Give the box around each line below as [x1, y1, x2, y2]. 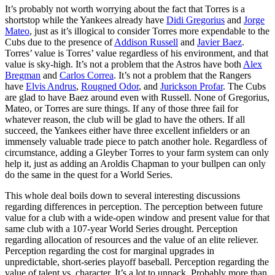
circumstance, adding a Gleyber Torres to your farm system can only [5, 147, 269, 158]
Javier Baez [197, 36, 242, 47]
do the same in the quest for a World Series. [5, 169, 172, 180]
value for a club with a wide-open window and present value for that [5, 212, 269, 223]
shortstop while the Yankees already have [5, 14, 166, 25]
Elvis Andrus [26, 80, 76, 91]
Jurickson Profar [160, 80, 223, 91]
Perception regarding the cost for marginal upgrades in [5, 245, 214, 256]
